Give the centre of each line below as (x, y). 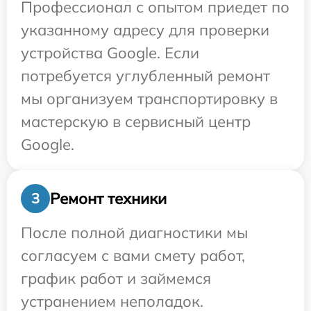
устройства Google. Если (110, 53)
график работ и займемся (116, 279)
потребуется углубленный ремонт (145, 76)
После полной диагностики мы (134, 233)
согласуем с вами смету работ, (133, 256)
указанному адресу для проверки (145, 30)
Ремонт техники (108, 198)
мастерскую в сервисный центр (136, 122)
